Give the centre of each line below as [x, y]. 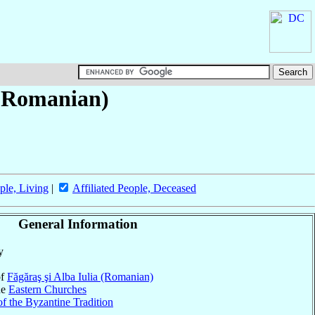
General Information [78, 224]
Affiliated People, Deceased [134, 188]
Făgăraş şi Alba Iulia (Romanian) [80, 276]
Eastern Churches [47, 289]
